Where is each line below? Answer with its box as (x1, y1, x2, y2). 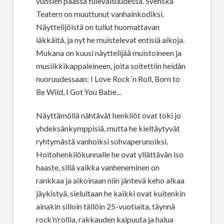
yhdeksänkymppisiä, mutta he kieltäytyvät (35, 123, 180, 133)
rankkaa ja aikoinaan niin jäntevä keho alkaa (35, 175, 184, 185)
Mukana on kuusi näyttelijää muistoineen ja (35, 48, 181, 57)
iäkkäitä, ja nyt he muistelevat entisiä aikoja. (35, 35, 184, 44)
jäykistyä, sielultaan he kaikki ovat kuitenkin (35, 188, 185, 198)
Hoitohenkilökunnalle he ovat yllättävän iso (35, 149, 183, 159)
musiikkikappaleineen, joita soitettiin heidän (35, 61, 185, 70)
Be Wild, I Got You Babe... (35, 87, 121, 96)
